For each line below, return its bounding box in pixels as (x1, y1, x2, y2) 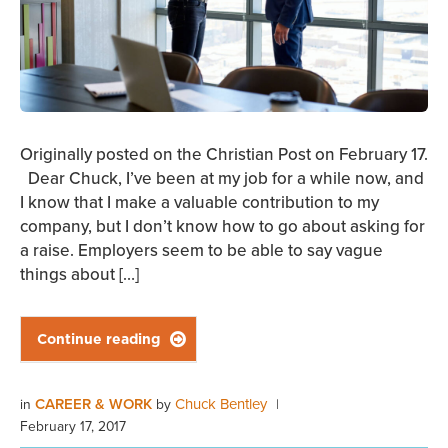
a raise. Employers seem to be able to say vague (20, 238, 383, 263)
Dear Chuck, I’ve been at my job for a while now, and (20, 166, 424, 191)
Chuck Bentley (175, 393, 267, 415)
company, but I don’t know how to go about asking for (20, 214, 425, 239)
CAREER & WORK (35, 393, 156, 415)
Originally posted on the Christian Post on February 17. (20, 142, 428, 167)
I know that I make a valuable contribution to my (20, 190, 379, 215)
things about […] (20, 262, 139, 287)
